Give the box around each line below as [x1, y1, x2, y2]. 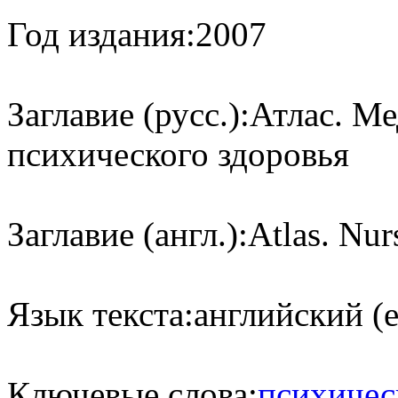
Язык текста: [7, 294, 194, 333]
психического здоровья [7, 134, 349, 173]
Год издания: [7, 14, 195, 53]
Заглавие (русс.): [7, 94, 250, 133]
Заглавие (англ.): [7, 214, 248, 253]
